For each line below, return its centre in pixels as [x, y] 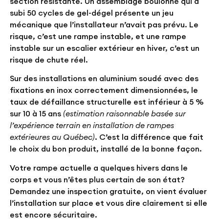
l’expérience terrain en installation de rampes [92, 125]
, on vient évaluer [174, 191]
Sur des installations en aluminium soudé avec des [104, 78]
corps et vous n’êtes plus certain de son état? [97, 179]
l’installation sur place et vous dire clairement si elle [109, 203]
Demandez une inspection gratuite [76, 191]
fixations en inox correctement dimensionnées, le [104, 90]
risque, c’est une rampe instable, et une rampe [98, 36]
